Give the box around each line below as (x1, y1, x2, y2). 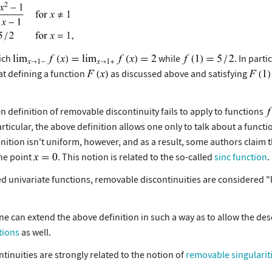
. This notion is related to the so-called (58, 150, 214, 163)
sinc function (214, 150, 267, 163)
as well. (19, 225, 51, 238)
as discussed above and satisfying (109, 67, 249, 80)
